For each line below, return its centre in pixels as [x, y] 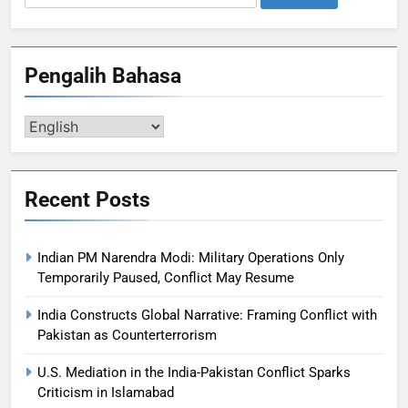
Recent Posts [87, 200]
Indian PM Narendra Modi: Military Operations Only [191, 258]
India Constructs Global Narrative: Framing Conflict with [207, 316]
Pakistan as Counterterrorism [127, 336]
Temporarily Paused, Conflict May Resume [166, 278]
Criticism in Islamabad [106, 393]
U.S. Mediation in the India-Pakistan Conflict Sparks [194, 373]
